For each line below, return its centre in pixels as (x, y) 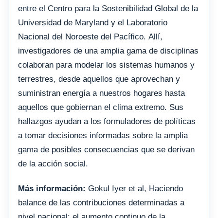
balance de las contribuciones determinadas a (101, 202)
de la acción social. (53, 163)
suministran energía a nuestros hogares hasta (101, 93)
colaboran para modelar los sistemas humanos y (106, 65)
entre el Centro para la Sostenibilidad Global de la (108, 8)
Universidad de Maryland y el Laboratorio (93, 22)
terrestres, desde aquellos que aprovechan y (99, 79)
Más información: (52, 188)
